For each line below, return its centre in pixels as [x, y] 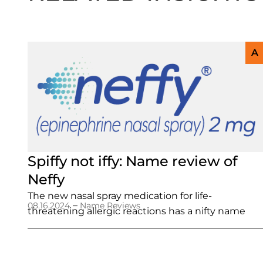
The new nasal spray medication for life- [120, 196]
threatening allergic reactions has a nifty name [136, 211]
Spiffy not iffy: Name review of [132, 161]
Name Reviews [110, 205]
